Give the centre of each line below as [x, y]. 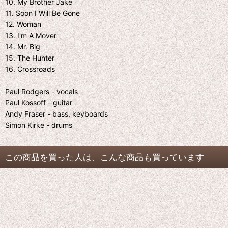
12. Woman [23, 24]
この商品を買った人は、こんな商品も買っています [105, 157]
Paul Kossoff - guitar [39, 103]
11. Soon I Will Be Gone [42, 13]
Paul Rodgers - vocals [41, 91]
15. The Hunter [30, 58]
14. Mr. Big [23, 47]
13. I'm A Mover [31, 35]
